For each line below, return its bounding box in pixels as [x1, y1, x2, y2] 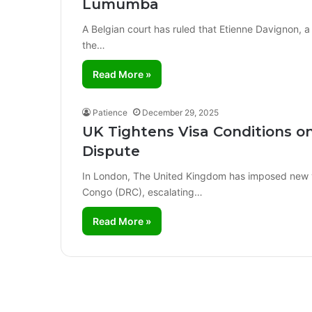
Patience [93, 107, 127, 118]
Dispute [82, 143, 140, 159]
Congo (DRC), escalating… [82, 186, 203, 198]
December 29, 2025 [142, 107, 219, 118]
